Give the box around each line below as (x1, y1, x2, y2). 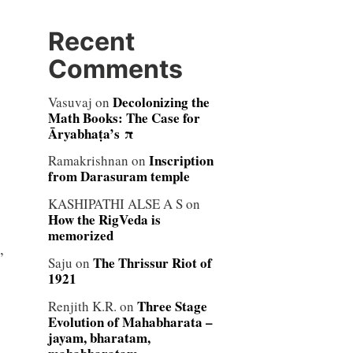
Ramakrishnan (47, 151, 128, 170)
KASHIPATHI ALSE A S (47, 195, 183, 214)
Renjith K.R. (47, 297, 117, 315)
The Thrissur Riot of (92, 253, 212, 273)
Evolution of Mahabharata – (47, 312, 213, 332)
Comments (47, 53, 183, 84)
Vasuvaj (47, 92, 92, 111)
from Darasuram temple (47, 166, 190, 187)
